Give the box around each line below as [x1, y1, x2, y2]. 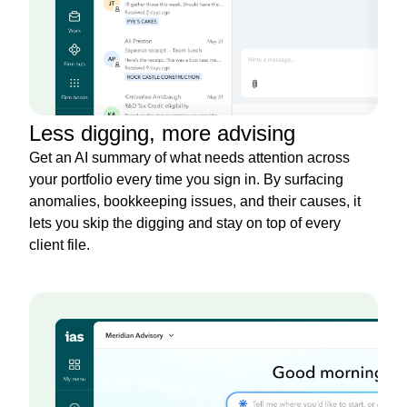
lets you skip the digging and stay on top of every [29, 214, 341, 231]
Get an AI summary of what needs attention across [29, 149, 350, 165]
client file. [29, 236, 90, 253]
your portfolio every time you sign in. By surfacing [29, 171, 343, 187]
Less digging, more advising [29, 120, 295, 145]
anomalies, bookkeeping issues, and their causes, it [29, 193, 361, 209]
